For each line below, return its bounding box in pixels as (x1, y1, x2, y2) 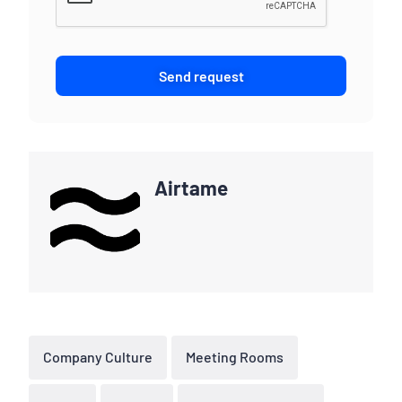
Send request (158, 67, 244, 85)
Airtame (154, 176, 228, 200)
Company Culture (43, 348, 153, 366)
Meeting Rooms (186, 348, 284, 366)
